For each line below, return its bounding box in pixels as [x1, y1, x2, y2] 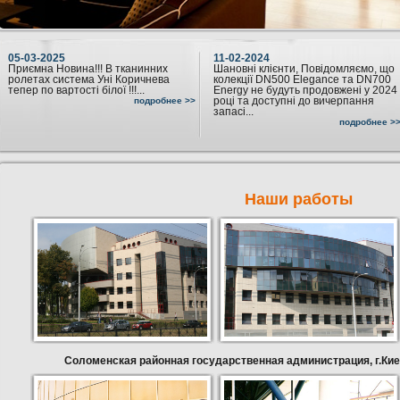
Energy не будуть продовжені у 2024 [213, 84, 397, 96]
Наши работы [244, 190, 353, 208]
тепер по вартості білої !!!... [8, 84, 145, 96]
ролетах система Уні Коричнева [8, 73, 170, 86]
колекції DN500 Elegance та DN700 [213, 73, 391, 86]
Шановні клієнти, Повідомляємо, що [213, 62, 395, 75]
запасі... [213, 105, 254, 118]
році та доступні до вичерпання [213, 95, 374, 107]
